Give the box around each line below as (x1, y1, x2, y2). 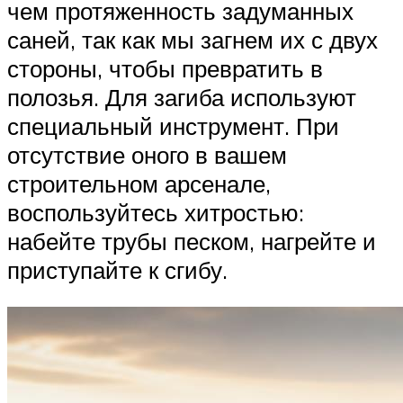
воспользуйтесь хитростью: (7, 197, 304, 227)
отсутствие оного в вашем (7, 139, 287, 169)
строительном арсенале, (7, 168, 271, 198)
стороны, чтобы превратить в (7, 53, 323, 83)
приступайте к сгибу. (7, 255, 228, 284)
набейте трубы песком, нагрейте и (7, 226, 376, 255)
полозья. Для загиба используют (7, 82, 356, 112)
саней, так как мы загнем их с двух (7, 24, 378, 54)
